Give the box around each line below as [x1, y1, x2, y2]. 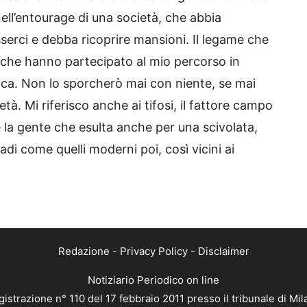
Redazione [58, 245, 110, 258]
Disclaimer [197, 245, 249, 258]
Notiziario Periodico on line [88, 273, 219, 287]
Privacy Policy [119, 245, 188, 258]
